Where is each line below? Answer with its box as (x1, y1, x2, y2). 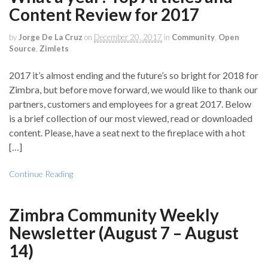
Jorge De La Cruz (19, 32, 83, 42)
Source (9, 43, 36, 53)
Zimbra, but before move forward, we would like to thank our (9, 84, 258, 96)
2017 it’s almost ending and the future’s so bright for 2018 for (9, 69, 258, 81)
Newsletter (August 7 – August (9, 222, 239, 243)
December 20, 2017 (94, 32, 162, 42)
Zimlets (39, 43, 69, 53)
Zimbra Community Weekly (9, 204, 219, 225)
